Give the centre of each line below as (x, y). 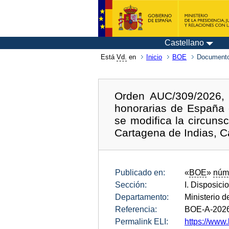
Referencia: (136, 209)
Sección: (131, 185)
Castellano (184, 43)
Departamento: (142, 197)
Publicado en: (140, 172)
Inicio (154, 57)
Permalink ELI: (142, 221)
